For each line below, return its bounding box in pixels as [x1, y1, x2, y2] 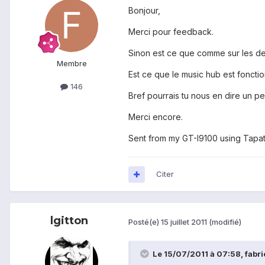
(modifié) [209, 216, 241, 227]
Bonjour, [128, 5, 160, 16]
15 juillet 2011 [161, 216, 207, 227]
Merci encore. [128, 112, 183, 122]
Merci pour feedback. [128, 27, 214, 37]
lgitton [50, 214, 88, 228]
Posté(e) [128, 216, 161, 227]
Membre [56, 59, 87, 69]
